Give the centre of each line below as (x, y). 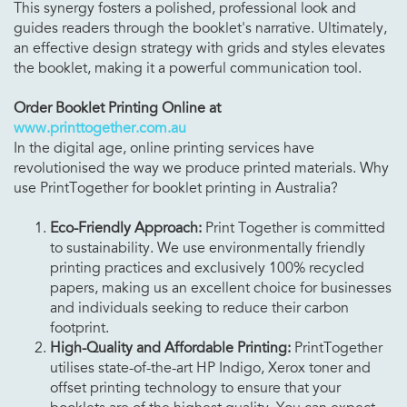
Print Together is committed (293, 228)
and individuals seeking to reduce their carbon (199, 308)
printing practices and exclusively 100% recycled (207, 268)
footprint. (79, 328)
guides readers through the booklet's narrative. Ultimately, (200, 28)
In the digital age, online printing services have (164, 148)
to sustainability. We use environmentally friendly (208, 248)
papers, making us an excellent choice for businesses (221, 288)
